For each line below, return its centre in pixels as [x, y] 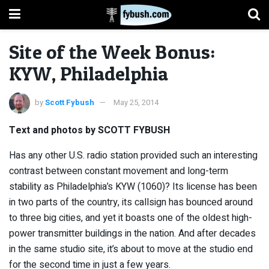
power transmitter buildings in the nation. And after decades [132, 233]
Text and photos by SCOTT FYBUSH [89, 130]
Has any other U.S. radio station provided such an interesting [133, 155]
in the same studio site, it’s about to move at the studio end [131, 249]
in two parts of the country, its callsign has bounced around [131, 202]
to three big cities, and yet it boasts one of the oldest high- [131, 218]
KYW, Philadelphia [89, 74]
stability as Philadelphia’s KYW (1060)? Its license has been [133, 186]
